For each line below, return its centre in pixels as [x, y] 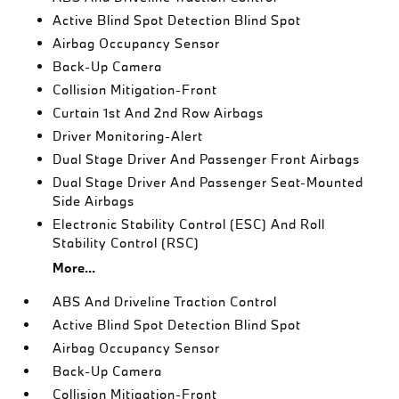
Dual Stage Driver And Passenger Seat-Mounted [208, 182]
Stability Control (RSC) [126, 243]
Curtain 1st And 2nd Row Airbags [159, 113]
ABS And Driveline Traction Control [165, 301]
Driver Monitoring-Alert [128, 136]
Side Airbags [94, 201]
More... [74, 268]
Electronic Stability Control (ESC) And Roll [189, 224]
